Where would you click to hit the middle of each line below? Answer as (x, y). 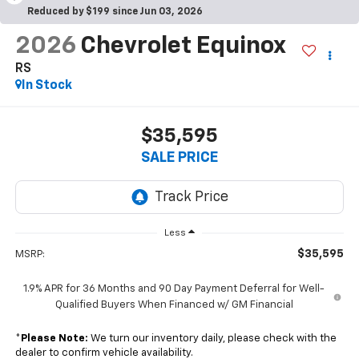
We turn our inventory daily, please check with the (212, 339)
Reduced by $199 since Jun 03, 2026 (115, 12)
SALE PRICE (179, 157)
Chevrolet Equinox (182, 47)
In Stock (46, 86)
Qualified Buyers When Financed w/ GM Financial (174, 305)
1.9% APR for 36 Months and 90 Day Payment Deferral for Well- (174, 289)
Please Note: (54, 339)
